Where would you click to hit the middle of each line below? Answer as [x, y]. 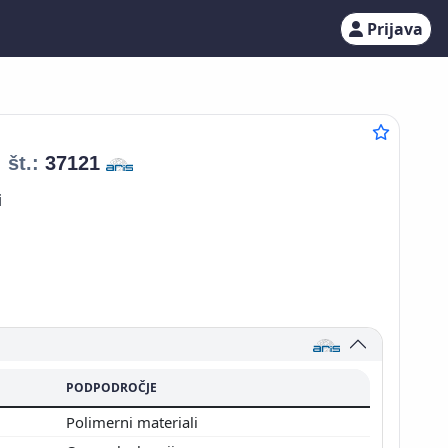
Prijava [395, 28]
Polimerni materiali [134, 421]
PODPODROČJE [111, 387]
